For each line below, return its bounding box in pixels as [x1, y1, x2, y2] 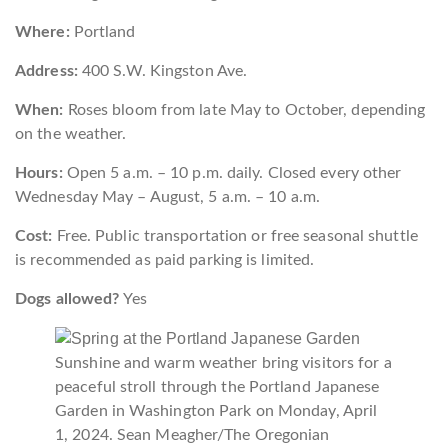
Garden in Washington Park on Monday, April [55, 403, 378, 420]
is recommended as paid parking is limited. [15, 251, 315, 268]
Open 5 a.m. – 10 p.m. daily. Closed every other [66, 164, 402, 181]
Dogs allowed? [15, 290, 124, 307]
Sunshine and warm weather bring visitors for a [55, 355, 392, 372]
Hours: [15, 164, 67, 181]
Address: [15, 62, 82, 79]
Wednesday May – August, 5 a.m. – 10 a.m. [15, 188, 321, 205]
